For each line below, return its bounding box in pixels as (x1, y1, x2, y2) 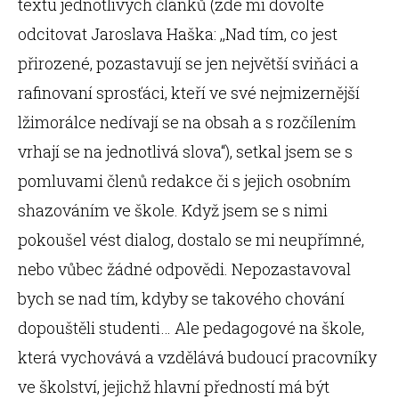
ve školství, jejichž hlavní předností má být (18, 376, 330, 397)
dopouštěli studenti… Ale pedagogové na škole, (18, 317, 364, 338)
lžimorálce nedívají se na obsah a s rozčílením (18, 111, 356, 133)
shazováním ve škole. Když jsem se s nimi (18, 199, 328, 221)
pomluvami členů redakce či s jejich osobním (18, 170, 351, 191)
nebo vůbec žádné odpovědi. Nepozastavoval (18, 258, 351, 280)
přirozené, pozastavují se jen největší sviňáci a (18, 53, 359, 74)
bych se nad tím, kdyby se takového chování (18, 288, 345, 309)
